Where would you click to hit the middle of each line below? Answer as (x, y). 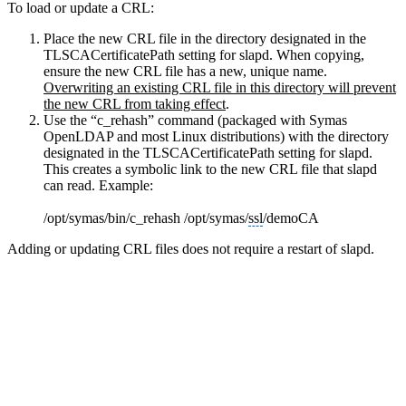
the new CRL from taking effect (135, 103)
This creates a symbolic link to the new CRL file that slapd (210, 169)
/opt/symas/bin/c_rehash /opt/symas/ (146, 217)
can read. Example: (98, 185)
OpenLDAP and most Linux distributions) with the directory (216, 136)
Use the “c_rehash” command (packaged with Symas (195, 120)
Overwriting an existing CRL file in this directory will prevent (220, 87)
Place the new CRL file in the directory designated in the (205, 38)
